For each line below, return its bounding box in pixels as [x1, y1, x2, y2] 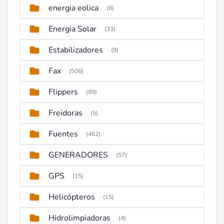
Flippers [48, 86, 78, 97]
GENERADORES [48, 149, 108, 160]
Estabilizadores [48, 44, 103, 55]
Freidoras [48, 107, 82, 118]
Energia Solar [48, 23, 96, 34]
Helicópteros [48, 191, 95, 202]
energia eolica [48, 2, 98, 13]
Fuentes [48, 128, 78, 139]
